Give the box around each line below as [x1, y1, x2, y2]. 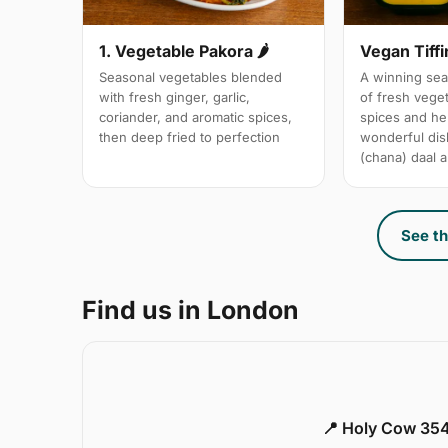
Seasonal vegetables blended [99, 69, 282, 86]
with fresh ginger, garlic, [99, 89, 250, 106]
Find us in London [82, 295, 299, 326]
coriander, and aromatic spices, [99, 109, 292, 126]
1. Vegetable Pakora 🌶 [99, 41, 269, 62]
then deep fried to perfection [99, 129, 280, 146]
